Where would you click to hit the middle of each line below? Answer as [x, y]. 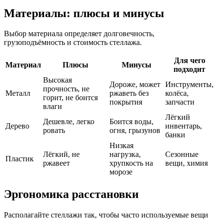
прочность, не [66, 89]
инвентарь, [184, 126]
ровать [54, 131]
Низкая [121, 146]
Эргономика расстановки [71, 194]
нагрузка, [125, 154]
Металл [18, 93]
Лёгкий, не [61, 154]
